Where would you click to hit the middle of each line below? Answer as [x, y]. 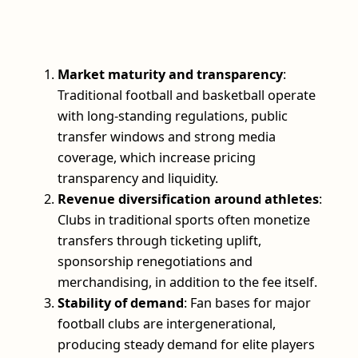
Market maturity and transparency [170, 74]
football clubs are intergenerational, [167, 323]
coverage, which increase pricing [157, 157]
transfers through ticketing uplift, [159, 240]
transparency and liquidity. [138, 178]
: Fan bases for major [247, 302]
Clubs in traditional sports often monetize [184, 219]
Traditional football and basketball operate [187, 95]
